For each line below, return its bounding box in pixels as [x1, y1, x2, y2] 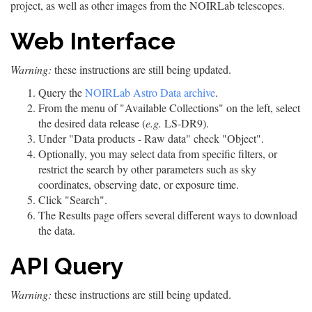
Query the [38, 85, 85, 100]
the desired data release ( [38, 116, 146, 130]
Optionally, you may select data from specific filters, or [38, 146, 277, 161]
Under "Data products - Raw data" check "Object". [38, 131, 264, 146]
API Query [10, 252, 124, 280]
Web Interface [10, 27, 175, 55]
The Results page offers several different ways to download [38, 208, 297, 222]
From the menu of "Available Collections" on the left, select [38, 100, 300, 115]
